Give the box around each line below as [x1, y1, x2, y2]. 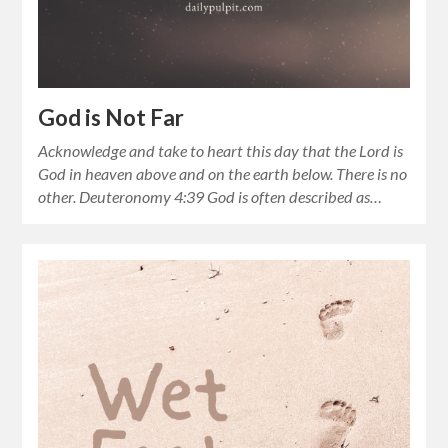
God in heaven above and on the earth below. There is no [38, 164, 408, 184]
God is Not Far [38, 104, 185, 132]
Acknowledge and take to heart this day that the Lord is [38, 141, 404, 161]
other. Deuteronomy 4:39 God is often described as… [38, 187, 383, 207]
